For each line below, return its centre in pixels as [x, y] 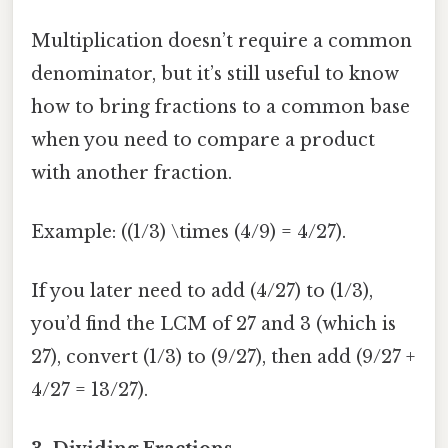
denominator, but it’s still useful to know [215, 73]
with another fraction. [131, 172]
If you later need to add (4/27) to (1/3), [202, 291]
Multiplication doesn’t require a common [221, 40]
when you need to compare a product [203, 139]
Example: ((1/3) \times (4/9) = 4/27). [188, 231]
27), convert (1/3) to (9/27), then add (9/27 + [223, 357]
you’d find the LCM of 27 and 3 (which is [213, 324]
